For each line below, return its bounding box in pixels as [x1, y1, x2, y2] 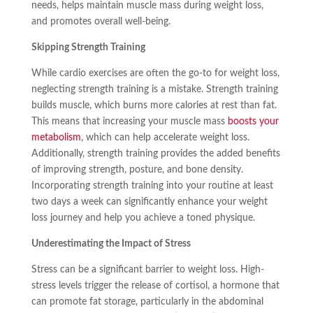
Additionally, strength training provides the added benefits [31, 149, 280, 159]
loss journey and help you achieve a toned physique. [31, 213, 255, 224]
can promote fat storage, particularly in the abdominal [31, 297, 263, 307]
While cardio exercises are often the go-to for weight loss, [31, 68, 279, 79]
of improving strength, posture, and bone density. [31, 165, 243, 175]
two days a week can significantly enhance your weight [31, 197, 268, 208]
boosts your [227, 117, 279, 127]
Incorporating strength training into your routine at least [31, 181, 273, 191]
